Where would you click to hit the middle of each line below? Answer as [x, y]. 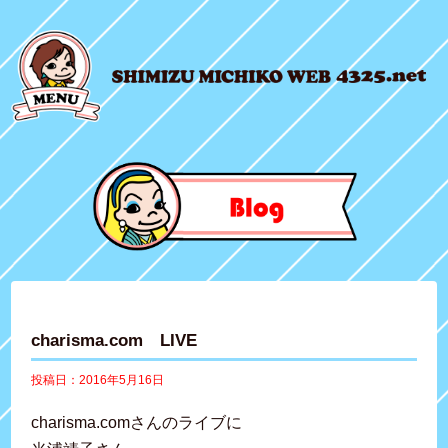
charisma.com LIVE [114, 339]
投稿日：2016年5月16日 [98, 379]
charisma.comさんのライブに [137, 422]
